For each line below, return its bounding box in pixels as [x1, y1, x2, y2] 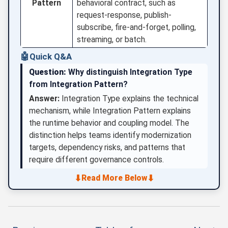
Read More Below [81, 173, 147, 183]
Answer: [29, 94, 60, 104]
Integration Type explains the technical [60, 94, 199, 104]
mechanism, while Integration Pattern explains [29, 106, 191, 116]
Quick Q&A [29, 51, 72, 62]
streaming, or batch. [77, 34, 147, 44]
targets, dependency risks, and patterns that [29, 142, 186, 153]
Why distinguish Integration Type [66, 67, 193, 77]
